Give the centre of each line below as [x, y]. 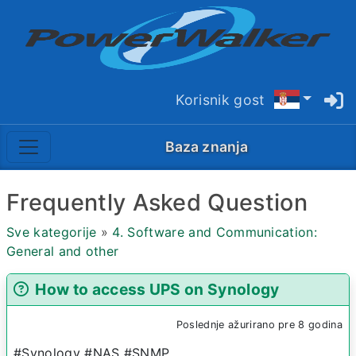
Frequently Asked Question [157, 203]
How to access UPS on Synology [157, 290]
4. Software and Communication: [215, 232]
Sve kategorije [52, 232]
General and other [63, 252]
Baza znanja [207, 146]
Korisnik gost [220, 99]
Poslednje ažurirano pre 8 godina [259, 325]
